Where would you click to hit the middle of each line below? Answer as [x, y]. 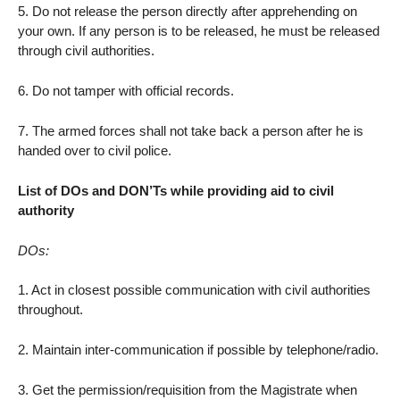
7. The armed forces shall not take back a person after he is [191, 131]
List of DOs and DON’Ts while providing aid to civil [176, 190]
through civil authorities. [86, 51]
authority [46, 210]
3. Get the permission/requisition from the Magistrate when [187, 390]
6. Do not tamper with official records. [126, 91]
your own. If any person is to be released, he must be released [199, 31]
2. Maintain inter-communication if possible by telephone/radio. [198, 350]
